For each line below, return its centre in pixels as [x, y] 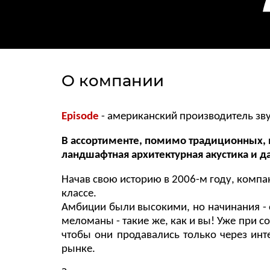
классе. [79, 194]
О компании [113, 81]
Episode [80, 117]
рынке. [78, 249]
